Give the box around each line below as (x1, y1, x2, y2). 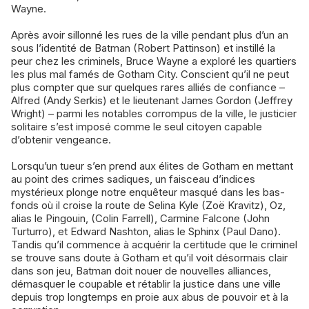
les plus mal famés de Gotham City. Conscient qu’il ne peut (11, 68, 289, 81)
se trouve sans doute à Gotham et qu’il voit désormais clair (11, 251, 288, 265)
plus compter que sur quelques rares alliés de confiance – (11, 81, 285, 94)
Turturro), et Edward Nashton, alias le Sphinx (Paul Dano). (11, 225, 281, 239)
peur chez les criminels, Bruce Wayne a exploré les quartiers (11, 54, 297, 68)
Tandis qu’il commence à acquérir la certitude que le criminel (11, 238, 297, 252)
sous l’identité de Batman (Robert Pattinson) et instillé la (11, 41, 275, 55)
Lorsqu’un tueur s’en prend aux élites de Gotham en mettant (11, 159, 293, 173)
